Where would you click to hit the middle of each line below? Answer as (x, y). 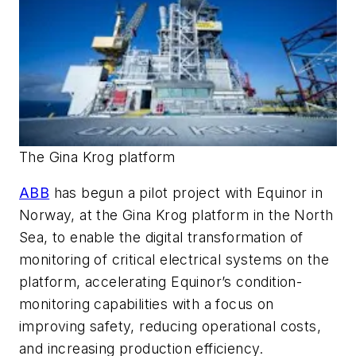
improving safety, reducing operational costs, (170, 327)
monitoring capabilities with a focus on (147, 304)
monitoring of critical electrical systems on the (174, 260)
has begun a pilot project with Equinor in (186, 193)
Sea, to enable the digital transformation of (161, 238)
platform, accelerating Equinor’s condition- (161, 282)
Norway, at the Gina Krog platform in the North (176, 215)
